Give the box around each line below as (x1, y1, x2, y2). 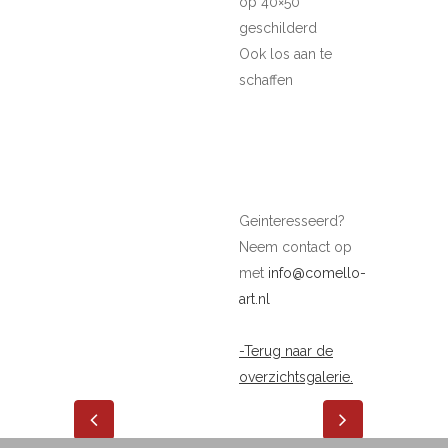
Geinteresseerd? (239, 213, 345, 229)
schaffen (239, 72, 293, 88)
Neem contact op (239, 239, 352, 255)
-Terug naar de (239, 343, 333, 359)
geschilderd (239, 20, 317, 36)
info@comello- (268, 265, 366, 281)
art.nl (239, 291, 270, 307)
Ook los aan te (239, 46, 332, 62)
